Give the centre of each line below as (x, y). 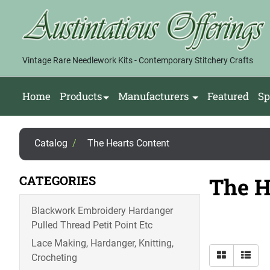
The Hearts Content (128, 143)
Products (81, 96)
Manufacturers (153, 96)
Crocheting (54, 258)
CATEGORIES (58, 181)
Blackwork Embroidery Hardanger (102, 211)
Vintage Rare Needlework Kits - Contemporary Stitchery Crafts (138, 61)
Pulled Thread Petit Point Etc (92, 225)
